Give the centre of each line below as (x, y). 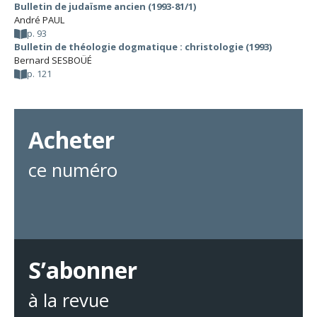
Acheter (71, 140)
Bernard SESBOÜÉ (53, 60)
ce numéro (73, 170)
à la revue (69, 300)
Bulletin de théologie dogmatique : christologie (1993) (143, 47)
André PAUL (39, 20)
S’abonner (83, 270)
